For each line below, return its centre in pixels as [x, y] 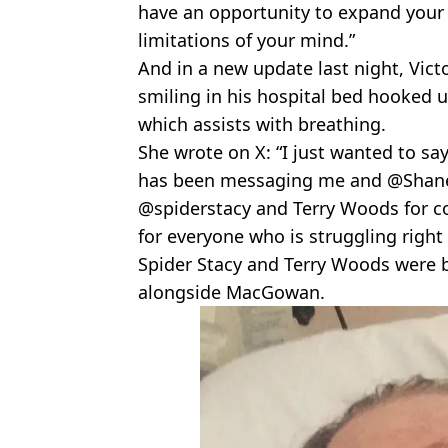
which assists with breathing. [262, 124]
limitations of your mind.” [246, 40]
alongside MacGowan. [231, 292]
